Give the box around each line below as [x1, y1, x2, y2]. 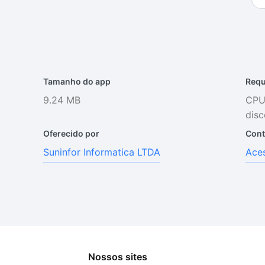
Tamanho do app [43, 76, 111, 86]
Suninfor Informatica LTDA [43, 146, 161, 158]
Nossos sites [88, 251, 148, 263]
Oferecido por [43, 128, 100, 138]
